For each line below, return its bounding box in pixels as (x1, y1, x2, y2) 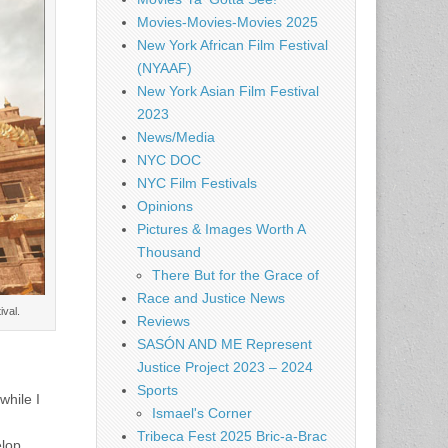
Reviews (137, 313, 190, 329)
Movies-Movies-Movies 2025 (137, 14, 318, 30)
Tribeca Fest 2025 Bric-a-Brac (137, 428, 327, 444)
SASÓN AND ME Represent (137, 336, 312, 352)
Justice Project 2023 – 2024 (137, 359, 313, 375)
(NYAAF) (137, 60, 192, 76)
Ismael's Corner (152, 405, 252, 421)
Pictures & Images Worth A (137, 221, 305, 237)
